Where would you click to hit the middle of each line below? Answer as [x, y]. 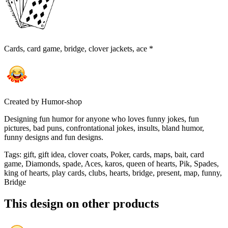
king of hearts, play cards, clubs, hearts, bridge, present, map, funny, [113, 173]
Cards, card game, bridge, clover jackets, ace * [79, 49]
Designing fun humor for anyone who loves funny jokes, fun [102, 119]
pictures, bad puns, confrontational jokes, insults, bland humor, [104, 128]
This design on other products [81, 203]
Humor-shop [62, 102]
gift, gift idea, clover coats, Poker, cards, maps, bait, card [114, 155]
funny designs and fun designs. [54, 137]
